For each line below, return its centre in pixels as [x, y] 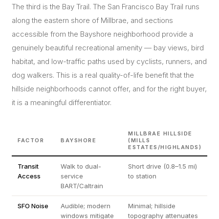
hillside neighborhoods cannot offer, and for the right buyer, [109, 89]
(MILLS [139, 140]
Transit [28, 166]
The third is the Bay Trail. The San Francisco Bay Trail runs [106, 7]
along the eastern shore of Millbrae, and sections [92, 20]
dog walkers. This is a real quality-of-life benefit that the [103, 75]
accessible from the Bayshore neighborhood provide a [102, 34]
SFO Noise [33, 206]
